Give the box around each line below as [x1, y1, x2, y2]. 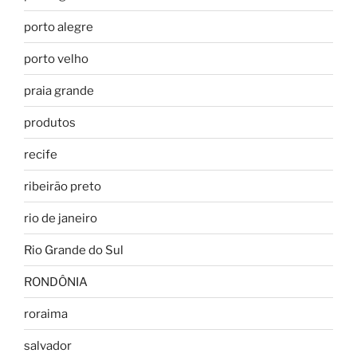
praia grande [24, 83, 94, 98]
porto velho [24, 51, 88, 66]
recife [24, 147, 57, 162]
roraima [24, 306, 68, 321]
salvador [24, 338, 72, 353]
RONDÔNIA [24, 274, 88, 289]
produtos [24, 115, 76, 130]
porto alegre [24, 19, 93, 34]
